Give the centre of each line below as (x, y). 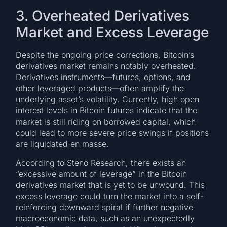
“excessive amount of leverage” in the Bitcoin (102, 174)
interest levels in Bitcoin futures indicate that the (107, 111)
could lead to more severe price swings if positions (112, 133)
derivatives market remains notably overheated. (106, 66)
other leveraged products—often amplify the (100, 88)
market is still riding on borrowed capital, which (106, 122)
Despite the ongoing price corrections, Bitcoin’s (105, 55)
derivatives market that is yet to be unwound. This (110, 185)
